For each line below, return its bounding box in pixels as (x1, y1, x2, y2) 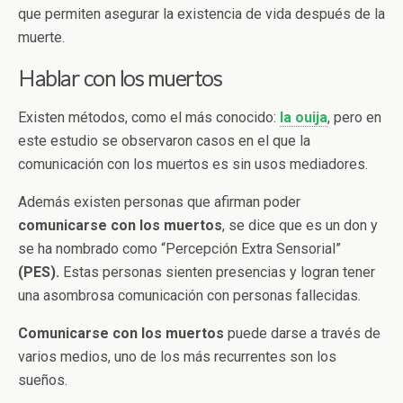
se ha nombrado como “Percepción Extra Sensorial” (18, 239, 341, 257)
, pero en (327, 108, 381, 126)
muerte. (18, 28, 65, 46)
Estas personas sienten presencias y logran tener (59, 263, 375, 281)
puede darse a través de (224, 324, 381, 342)
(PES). (18, 263, 59, 281)
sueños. (18, 371, 67, 389)
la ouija (280, 108, 327, 126)
